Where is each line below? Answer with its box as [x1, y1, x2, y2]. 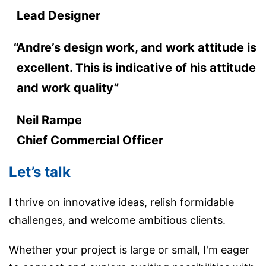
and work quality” [16, 81, 119, 96]
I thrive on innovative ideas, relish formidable [9, 196, 234, 209]
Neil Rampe [16, 113, 82, 128]
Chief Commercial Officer [16, 133, 163, 148]
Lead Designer [16, 8, 100, 23]
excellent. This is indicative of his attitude [16, 61, 256, 75]
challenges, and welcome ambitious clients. [9, 214, 226, 227]
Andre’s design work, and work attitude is [16, 40, 256, 55]
